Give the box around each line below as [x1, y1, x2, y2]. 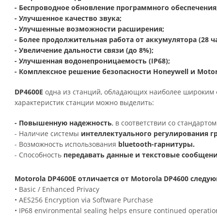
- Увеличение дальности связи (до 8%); [15, 46, 154, 55]
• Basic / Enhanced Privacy [15, 185, 99, 194]
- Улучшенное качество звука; [15, 14, 122, 23]
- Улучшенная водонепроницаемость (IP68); [15, 56, 170, 65]
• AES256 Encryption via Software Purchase [15, 195, 153, 204]
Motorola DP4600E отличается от [15, 174, 129, 183]
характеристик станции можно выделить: [15, 98, 154, 107]
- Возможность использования [15, 139, 118, 149]
